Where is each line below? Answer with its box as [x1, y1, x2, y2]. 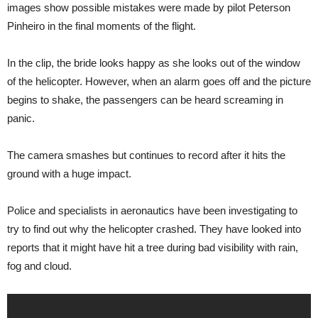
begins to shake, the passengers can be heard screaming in [7, 94, 283, 106]
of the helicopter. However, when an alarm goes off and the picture [7, 75, 311, 87]
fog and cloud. [7, 260, 72, 272]
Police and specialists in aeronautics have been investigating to [7, 204, 297, 216]
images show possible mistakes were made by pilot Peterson [7, 1, 290, 13]
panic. [7, 112, 35, 124]
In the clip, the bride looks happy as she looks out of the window [7, 57, 300, 69]
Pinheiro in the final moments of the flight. [7, 20, 196, 32]
